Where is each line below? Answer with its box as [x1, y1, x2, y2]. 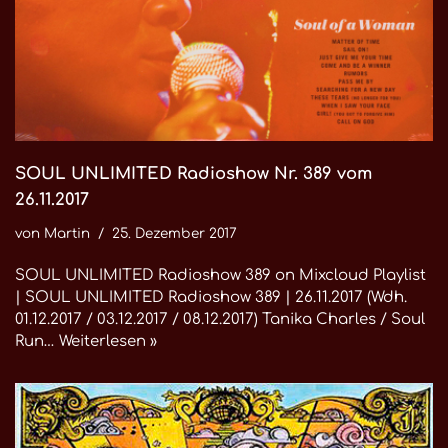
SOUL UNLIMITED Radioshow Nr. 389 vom [15, 164, 372, 183]
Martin [44, 226, 90, 241]
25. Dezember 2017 [112, 226, 237, 241]
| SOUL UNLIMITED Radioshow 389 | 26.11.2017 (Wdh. [15, 289, 407, 306]
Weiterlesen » [59, 333, 157, 350]
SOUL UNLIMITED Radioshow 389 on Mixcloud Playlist [15, 267, 426, 284]
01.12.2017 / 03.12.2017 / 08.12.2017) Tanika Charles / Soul [15, 311, 425, 328]
